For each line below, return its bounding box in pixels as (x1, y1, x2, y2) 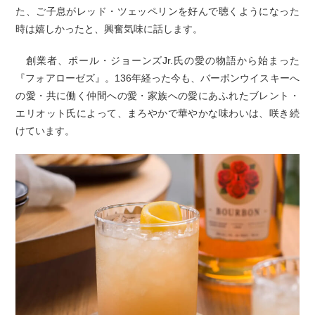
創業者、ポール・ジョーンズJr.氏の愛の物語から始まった (15, 55, 300, 67)
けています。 (15, 125, 75, 137)
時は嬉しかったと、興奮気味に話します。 (15, 23, 203, 35)
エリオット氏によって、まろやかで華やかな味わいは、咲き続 (15, 108, 300, 120)
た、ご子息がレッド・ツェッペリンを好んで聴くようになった (15, 6, 300, 18)
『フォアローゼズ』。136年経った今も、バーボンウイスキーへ (15, 72, 300, 84)
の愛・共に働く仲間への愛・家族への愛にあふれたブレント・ (15, 90, 300, 102)
